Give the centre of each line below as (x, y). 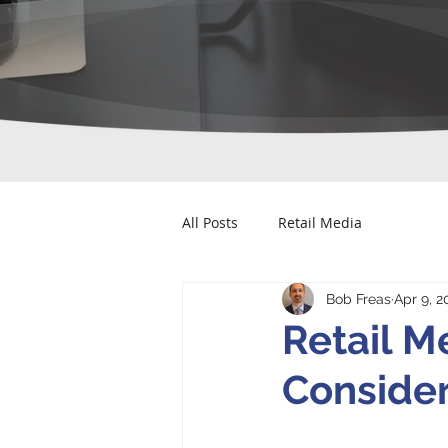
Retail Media (320, 222)
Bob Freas (358, 298)
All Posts (210, 222)
